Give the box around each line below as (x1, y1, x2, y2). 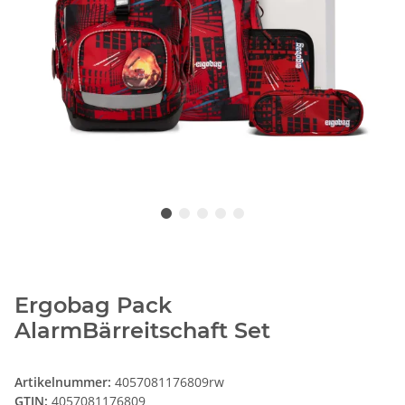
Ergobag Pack (14, 292, 172, 319)
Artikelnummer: (14, 373, 115, 391)
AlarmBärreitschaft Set (14, 317, 270, 344)
